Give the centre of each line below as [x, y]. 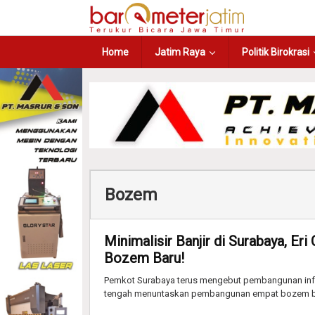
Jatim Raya [180, 52]
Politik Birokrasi [276, 52]
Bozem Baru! [144, 258]
